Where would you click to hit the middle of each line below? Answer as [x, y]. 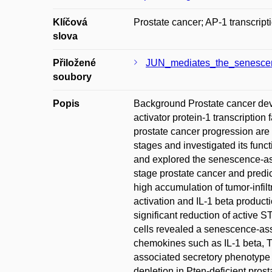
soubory [72, 77]
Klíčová [70, 22]
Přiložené [74, 63]
